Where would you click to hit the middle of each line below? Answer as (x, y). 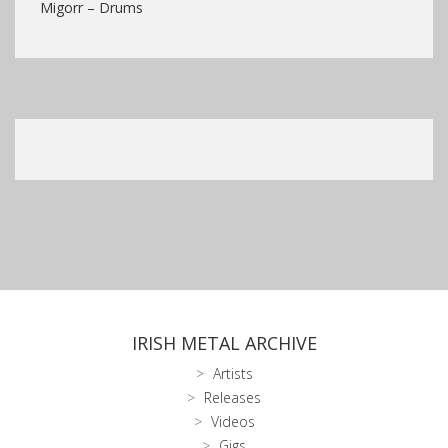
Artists (232, 373)
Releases (232, 397)
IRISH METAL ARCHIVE (224, 342)
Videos (232, 421)
